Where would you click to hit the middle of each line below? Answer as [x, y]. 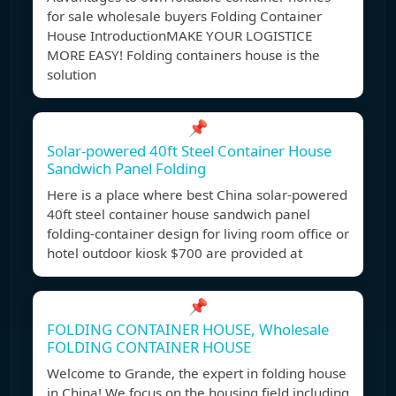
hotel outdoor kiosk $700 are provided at [175, 253]
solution [72, 75]
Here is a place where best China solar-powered [197, 195]
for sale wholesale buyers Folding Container [184, 16]
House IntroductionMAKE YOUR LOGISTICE [179, 36]
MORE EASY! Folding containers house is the [183, 55]
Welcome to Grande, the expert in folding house [197, 373]
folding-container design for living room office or [198, 234]
